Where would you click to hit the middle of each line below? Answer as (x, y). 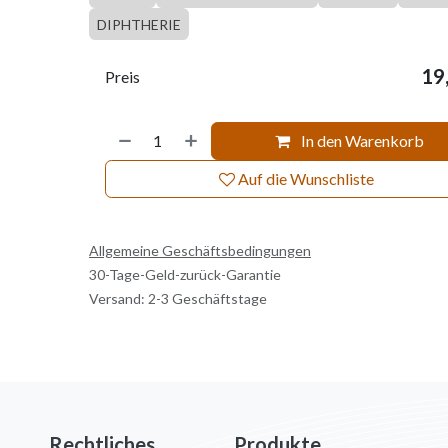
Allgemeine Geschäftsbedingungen (199, 250)
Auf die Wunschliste (306, 178)
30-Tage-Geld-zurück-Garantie (184, 274)
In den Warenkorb (361, 140)
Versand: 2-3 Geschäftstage (177, 298)
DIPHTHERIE (138, 24)
